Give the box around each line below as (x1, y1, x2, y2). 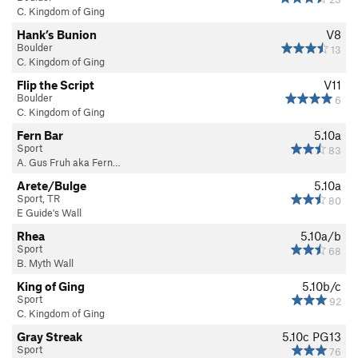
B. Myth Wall (17, 256, 74, 269)
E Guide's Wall (17, 205, 82, 219)
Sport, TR (17, 191, 60, 205)
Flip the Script (17, 77, 94, 92)
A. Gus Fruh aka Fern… (17, 155, 121, 169)
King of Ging (17, 278, 85, 293)
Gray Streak (17, 328, 82, 344)
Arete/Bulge (17, 177, 86, 193)
